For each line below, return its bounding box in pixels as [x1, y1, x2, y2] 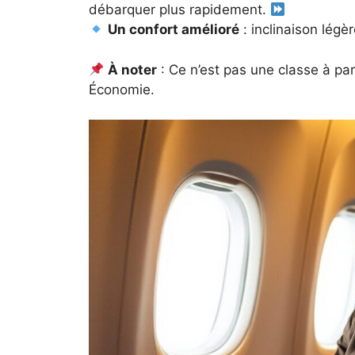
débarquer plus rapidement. [89, 2, 270, 18]
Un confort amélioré [108, 21, 240, 38]
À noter [108, 61, 158, 78]
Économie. [89, 81, 155, 97]
